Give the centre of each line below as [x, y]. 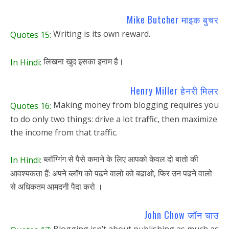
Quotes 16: [31, 106]
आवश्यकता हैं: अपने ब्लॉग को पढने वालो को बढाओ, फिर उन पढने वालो [111, 173]
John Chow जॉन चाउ [181, 214]
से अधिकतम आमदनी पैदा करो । [56, 186]
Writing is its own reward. [101, 34]
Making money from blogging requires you [135, 105]
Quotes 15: [31, 35]
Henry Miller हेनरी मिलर [175, 91]
